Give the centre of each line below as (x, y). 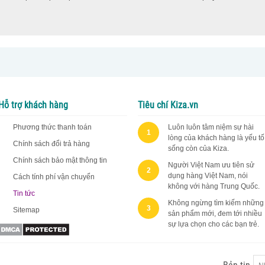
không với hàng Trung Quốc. (214, 186)
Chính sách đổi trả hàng (51, 143)
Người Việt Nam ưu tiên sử (211, 165)
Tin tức (24, 193)
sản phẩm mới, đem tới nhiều (215, 213)
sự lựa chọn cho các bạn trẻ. (214, 224)
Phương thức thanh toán (52, 127)
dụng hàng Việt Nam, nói (208, 175)
